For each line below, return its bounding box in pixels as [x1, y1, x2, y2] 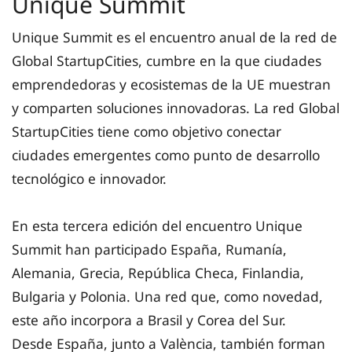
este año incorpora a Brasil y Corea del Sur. [12, 310, 286, 330]
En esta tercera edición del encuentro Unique [12, 216, 302, 236]
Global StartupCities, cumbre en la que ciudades [12, 51, 321, 71]
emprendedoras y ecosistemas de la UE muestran [12, 75, 331, 94]
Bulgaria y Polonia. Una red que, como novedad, [12, 287, 323, 306]
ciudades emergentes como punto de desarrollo [12, 145, 320, 165]
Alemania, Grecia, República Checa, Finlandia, [12, 263, 304, 283]
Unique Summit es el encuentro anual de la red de [12, 27, 337, 47]
